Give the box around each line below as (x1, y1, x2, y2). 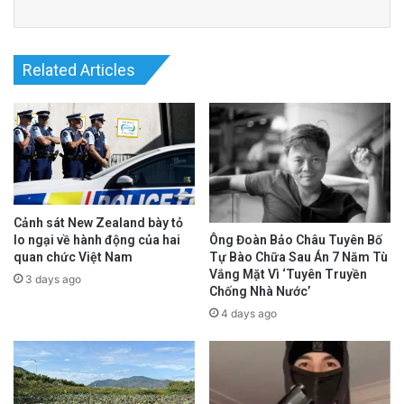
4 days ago (221, 307, 277, 321)
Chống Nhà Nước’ (209, 284, 310, 299)
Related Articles (23, 60, 135, 80)
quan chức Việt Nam (14, 249, 133, 264)
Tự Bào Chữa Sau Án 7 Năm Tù (209, 250, 388, 265)
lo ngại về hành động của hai (14, 232, 180, 247)
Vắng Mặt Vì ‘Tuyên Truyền (209, 267, 367, 282)
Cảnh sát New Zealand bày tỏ (14, 215, 183, 230)
